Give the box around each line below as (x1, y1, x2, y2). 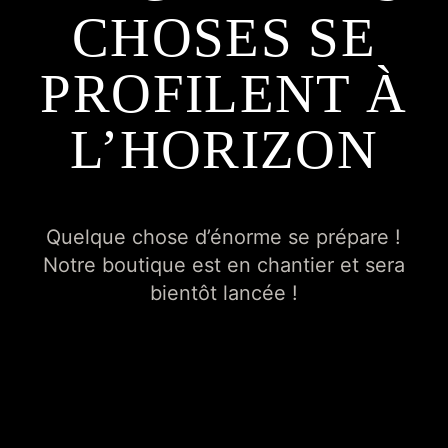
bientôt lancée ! (149, 281, 298, 305)
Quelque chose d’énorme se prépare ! (46, 225, 402, 249)
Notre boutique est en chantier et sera (42, 253, 405, 277)
